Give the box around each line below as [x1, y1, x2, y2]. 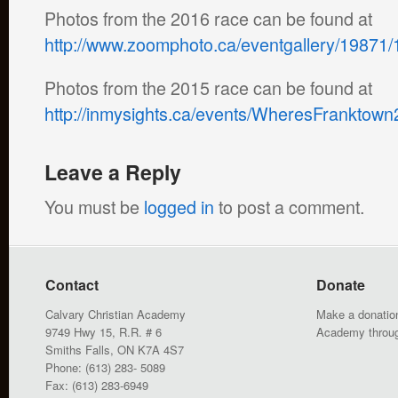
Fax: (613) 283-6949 [45, 377, 148, 394]
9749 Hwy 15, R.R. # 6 [45, 323, 162, 340]
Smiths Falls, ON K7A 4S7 [45, 341, 184, 358]
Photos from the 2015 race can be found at [44, 75, 377, 100]
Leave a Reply [44, 157, 181, 187]
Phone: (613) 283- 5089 [45, 359, 165, 376]
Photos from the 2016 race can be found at [44, 5, 377, 31]
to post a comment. [214, 194, 364, 219]
